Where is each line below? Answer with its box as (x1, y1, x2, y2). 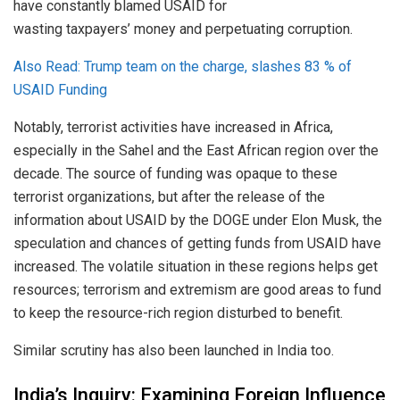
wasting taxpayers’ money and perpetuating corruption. (13, 21, 353, 38)
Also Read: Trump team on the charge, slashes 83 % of (13, 58, 352, 76)
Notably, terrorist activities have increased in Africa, (13, 119, 333, 137)
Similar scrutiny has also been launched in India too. (13, 342, 334, 360)
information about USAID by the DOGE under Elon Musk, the (13, 212, 382, 229)
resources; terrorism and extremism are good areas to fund (13, 281, 381, 299)
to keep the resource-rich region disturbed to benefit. (13, 304, 343, 322)
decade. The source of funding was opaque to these (13, 165, 337, 183)
